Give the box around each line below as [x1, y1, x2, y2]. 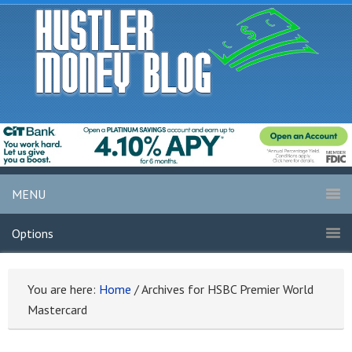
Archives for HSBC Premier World [139, 281, 313, 298]
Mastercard [27, 302, 87, 318]
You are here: [27, 281, 99, 298]
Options [12, 225, 53, 242]
